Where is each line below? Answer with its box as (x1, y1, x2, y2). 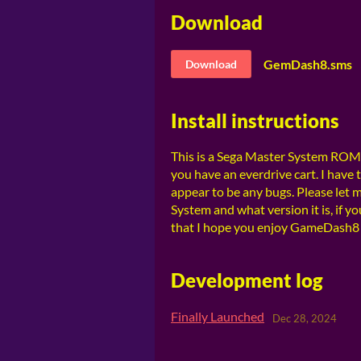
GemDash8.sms (263, 56, 352, 72)
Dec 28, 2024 (272, 311, 337, 325)
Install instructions (171, 108, 339, 132)
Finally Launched (171, 309, 264, 325)
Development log (171, 268, 323, 293)
